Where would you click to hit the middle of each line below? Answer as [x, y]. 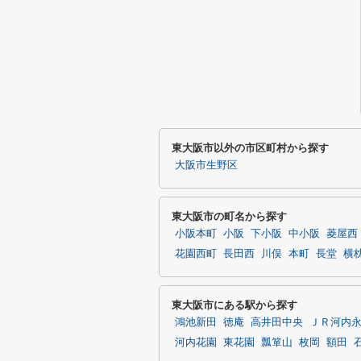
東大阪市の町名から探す [229, 216]
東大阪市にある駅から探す [234, 305]
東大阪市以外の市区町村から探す [250, 148]
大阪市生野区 [206, 165]
